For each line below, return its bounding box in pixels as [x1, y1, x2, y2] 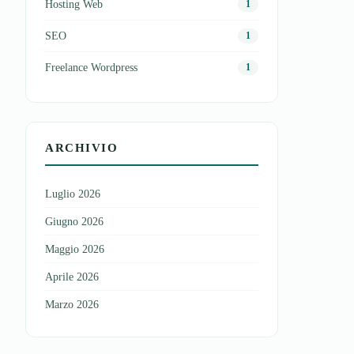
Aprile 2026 [45, 271, 99, 283]
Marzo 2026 [45, 299, 99, 311]
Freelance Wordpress [45, 61, 137, 73]
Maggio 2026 [45, 243, 104, 255]
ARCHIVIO [45, 141, 118, 154]
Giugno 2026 [45, 216, 104, 228]
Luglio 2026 [45, 188, 100, 200]
